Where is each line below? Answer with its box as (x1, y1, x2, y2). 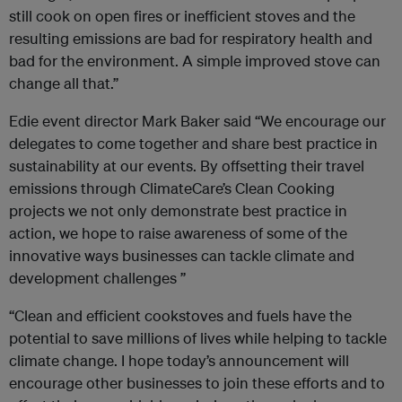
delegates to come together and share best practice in (9, 134, 378, 153)
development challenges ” (9, 268, 186, 287)
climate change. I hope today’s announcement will (9, 351, 349, 370)
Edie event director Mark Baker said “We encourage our (9, 111, 386, 130)
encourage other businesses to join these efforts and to (9, 373, 385, 392)
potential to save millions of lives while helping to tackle (9, 328, 387, 347)
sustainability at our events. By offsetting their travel (9, 156, 364, 175)
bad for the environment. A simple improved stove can (9, 51, 380, 70)
